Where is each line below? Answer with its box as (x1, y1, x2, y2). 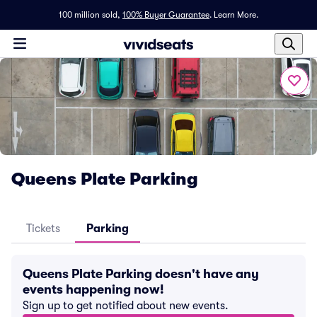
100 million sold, (59, 10, 120, 20)
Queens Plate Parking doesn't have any (23, 267, 259, 281)
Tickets (26, 222, 60, 235)
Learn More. (214, 10, 258, 20)
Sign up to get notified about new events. (23, 299, 229, 312)
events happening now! (23, 282, 164, 296)
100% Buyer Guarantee (122, 10, 209, 20)
